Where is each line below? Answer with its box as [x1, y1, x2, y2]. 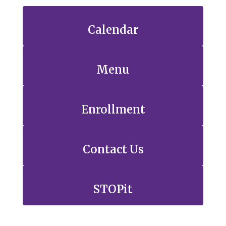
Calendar [88, 23, 138, 37]
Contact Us [82, 142, 144, 156]
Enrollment [81, 102, 145, 117]
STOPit [93, 182, 133, 196]
